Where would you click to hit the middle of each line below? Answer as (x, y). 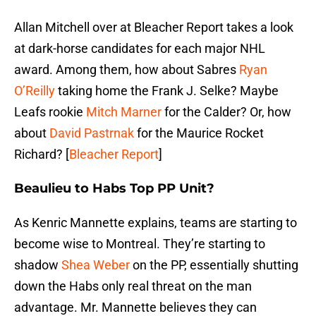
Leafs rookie (50, 112)
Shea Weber (96, 265)
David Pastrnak (92, 133)
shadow (38, 265)
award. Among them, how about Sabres (127, 70)
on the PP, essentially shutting (214, 265)
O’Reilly (35, 91)
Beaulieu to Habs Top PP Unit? (114, 189)
